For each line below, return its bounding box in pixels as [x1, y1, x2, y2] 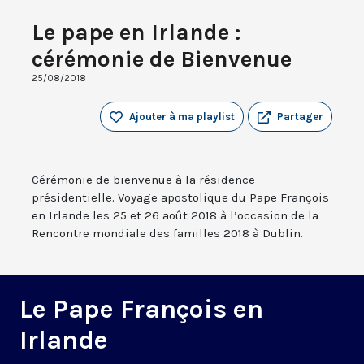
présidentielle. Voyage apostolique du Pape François [32, 190, 329, 206]
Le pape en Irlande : [32, 19, 240, 46]
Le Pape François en [19, 294, 263, 325]
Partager [277, 110, 323, 123]
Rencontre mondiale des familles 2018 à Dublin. [32, 226, 303, 241]
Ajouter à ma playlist [129, 110, 235, 123]
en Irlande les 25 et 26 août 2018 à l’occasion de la [32, 208, 318, 223]
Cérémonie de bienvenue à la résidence [32, 172, 255, 188]
